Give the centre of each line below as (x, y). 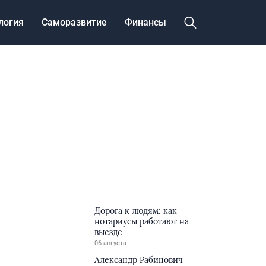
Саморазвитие (74, 22)
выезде (109, 232)
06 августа (111, 243)
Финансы (145, 22)
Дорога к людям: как (136, 211)
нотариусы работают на (142, 221)
